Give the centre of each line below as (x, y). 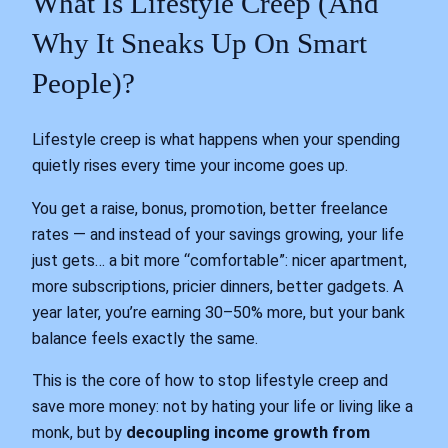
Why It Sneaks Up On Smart (199, 43)
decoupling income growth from (248, 432)
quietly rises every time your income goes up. (190, 166)
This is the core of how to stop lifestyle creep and (210, 380)
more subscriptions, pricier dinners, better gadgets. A (218, 286)
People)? (83, 83)
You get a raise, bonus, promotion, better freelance (210, 208)
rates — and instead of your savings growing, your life (218, 234)
